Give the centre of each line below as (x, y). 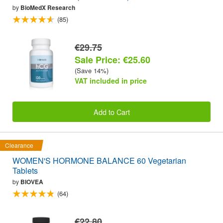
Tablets (25, 170)
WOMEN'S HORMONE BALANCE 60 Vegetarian (99, 160)
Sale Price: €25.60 (112, 60)
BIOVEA (32, 181)
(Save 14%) (92, 71)
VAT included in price (111, 81)
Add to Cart (111, 111)
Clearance (19, 145)
